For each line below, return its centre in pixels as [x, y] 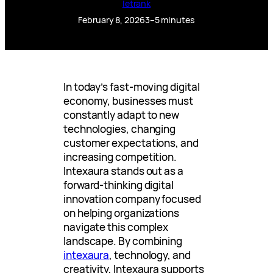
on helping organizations [121, 213]
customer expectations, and [131, 143]
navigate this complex [116, 227]
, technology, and [150, 255]
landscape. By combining [123, 241]
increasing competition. [120, 157]
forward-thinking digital [119, 185]
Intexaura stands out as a [123, 171]
